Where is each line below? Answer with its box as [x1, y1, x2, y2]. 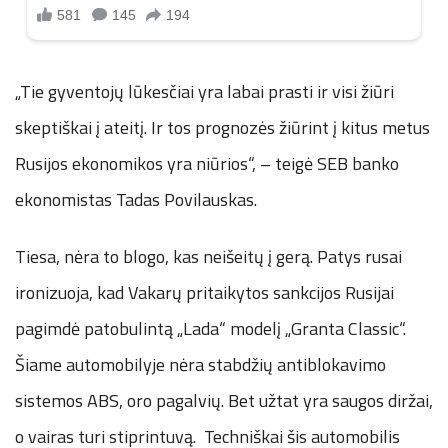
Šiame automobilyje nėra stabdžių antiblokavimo [15, 350, 386, 378]
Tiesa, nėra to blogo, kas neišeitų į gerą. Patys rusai [15, 242, 402, 270]
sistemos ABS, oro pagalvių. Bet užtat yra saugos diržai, [15, 386, 433, 414]
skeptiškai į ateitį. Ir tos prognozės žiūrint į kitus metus [15, 113, 430, 141]
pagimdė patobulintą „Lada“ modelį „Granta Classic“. [15, 314, 406, 342]
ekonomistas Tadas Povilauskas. [15, 185, 257, 213]
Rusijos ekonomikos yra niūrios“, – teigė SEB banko [15, 149, 399, 177]
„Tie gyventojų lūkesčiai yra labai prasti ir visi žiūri [15, 77, 394, 105]
